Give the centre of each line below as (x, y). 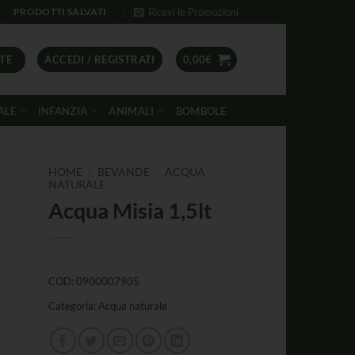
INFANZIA (63, 111)
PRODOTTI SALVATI (60, 12)
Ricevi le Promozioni (193, 12)
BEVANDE (124, 172)
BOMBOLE (201, 111)
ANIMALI (132, 111)
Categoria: (73, 305)
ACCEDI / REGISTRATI (100, 59)
